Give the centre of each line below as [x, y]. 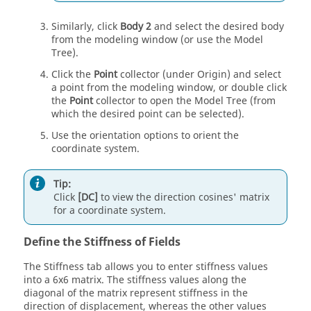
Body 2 [136, 27]
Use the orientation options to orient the [145, 136]
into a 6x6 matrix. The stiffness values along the [135, 280]
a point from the [91, 88]
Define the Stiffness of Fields [102, 242]
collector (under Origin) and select [199, 75]
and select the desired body [218, 27]
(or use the [206, 40]
